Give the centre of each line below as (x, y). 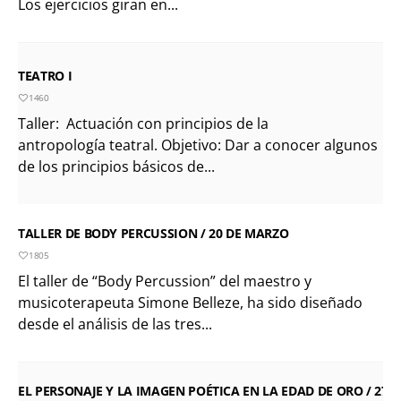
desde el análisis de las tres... (115, 324)
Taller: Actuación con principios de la (143, 123)
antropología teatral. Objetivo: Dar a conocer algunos (198, 145)
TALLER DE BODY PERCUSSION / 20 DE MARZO (154, 233)
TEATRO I (45, 75)
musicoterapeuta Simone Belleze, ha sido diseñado (190, 302)
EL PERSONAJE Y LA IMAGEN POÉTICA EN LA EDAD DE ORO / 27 (203, 390)
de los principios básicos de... (116, 166)
